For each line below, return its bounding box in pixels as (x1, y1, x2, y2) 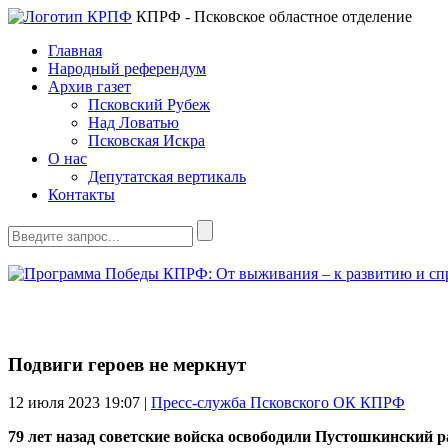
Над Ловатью (88, 114, 179, 131)
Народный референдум (48, 60, 206, 77)
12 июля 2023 (8, 394, 104, 412)
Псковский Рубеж (88, 96, 210, 113)
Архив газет (48, 78, 131, 95)
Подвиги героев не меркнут (8, 353, 246, 375)
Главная (48, 42, 102, 59)
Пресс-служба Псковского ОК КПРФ (151, 394, 405, 412)
